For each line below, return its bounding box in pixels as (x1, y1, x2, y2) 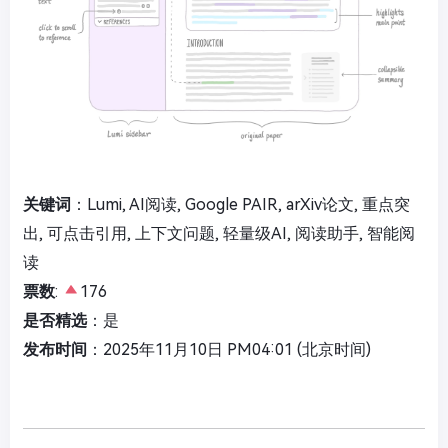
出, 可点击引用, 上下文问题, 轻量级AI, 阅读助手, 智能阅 (23, 223, 415, 243)
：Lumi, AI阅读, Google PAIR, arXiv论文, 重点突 (71, 194, 410, 214)
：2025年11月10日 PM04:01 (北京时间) (87, 339, 371, 359)
